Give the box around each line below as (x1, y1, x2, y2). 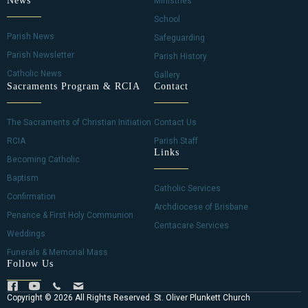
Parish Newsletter (7, 50, 74, 60)
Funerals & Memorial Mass (7, 247, 108, 257)
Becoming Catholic (7, 155, 80, 164)
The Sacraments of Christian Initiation (7, 118, 151, 127)
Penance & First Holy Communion (7, 210, 133, 220)
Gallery (154, 70, 180, 80)
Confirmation (7, 192, 56, 201)
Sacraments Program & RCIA (7, 81, 140, 91)
